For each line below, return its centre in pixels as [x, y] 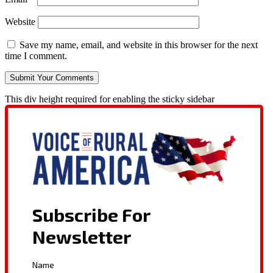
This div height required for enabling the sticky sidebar [110, 99]
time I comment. [36, 56]
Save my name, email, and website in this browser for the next [139, 45]
